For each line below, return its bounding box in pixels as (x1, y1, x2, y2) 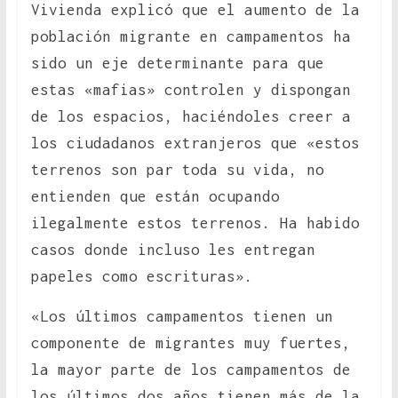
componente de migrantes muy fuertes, (30, 334, 351, 353)
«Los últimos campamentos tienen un (30, 307, 333, 326)
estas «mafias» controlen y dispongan (30, 81, 351, 99)
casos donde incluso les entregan (30, 241, 315, 259)
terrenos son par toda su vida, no (30, 161, 324, 179)
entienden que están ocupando (30, 187, 280, 206)
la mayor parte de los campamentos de (30, 361, 351, 379)
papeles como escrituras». (30, 267, 253, 286)
